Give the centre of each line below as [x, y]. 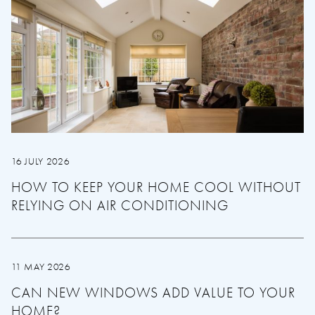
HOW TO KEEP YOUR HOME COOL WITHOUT [156, 187]
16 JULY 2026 [41, 161]
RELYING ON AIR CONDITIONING [120, 206]
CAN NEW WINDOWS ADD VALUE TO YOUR [153, 293]
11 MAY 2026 [41, 267]
